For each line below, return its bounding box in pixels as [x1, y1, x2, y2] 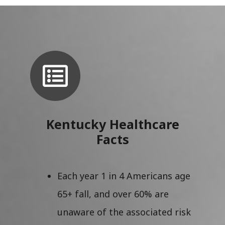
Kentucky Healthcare [46, 115, 179, 133]
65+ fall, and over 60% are [57, 187, 169, 200]
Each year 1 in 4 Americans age [57, 169, 190, 182]
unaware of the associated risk [57, 205, 191, 218]
